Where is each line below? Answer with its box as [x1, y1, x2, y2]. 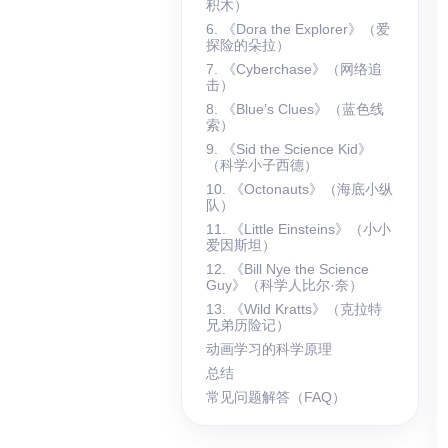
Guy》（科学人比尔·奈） [206, 277, 364, 293]
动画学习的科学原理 [206, 341, 333, 357]
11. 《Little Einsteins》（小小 [206, 221, 392, 237]
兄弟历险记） [206, 317, 291, 333]
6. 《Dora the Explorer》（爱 [206, 21, 391, 37]
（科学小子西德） [206, 157, 319, 173]
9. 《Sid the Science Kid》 [206, 141, 373, 157]
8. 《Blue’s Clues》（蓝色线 [206, 101, 385, 117]
